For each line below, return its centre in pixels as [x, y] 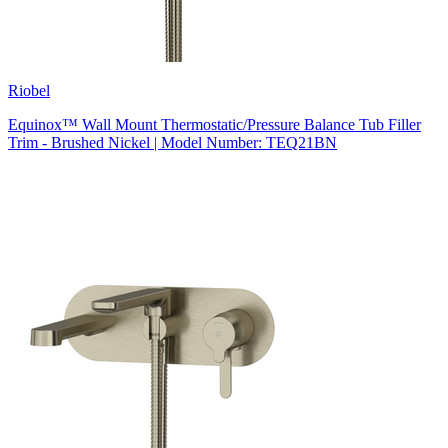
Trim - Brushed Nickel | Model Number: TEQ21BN [172, 142]
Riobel [29, 90]
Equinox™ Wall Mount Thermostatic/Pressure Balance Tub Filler [214, 124]
